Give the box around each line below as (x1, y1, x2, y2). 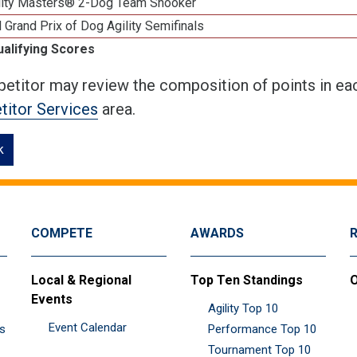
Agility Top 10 (208, 300, 278, 316)
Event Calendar (49, 320, 127, 335)
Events (31, 291, 73, 307)
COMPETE (31, 225, 92, 241)
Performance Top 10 (208, 321, 316, 336)
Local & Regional (31, 272, 131, 288)
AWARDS (190, 225, 244, 241)
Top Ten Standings (190, 272, 303, 288)
